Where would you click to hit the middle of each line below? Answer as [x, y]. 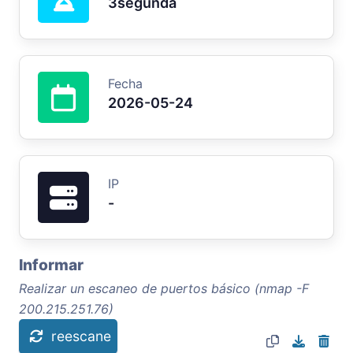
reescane [81, 336]
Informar [51, 264]
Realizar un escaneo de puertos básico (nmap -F [164, 288]
